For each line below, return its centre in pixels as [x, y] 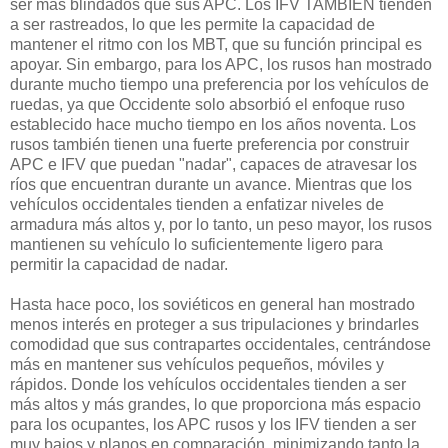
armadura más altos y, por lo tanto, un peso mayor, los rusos [221, 225]
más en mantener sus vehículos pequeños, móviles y [197, 365]
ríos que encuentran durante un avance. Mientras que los [211, 185]
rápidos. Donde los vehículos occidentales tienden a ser [208, 385]
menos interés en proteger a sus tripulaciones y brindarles [214, 325]
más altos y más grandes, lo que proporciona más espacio [215, 405]
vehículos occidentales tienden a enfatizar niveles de [197, 205]
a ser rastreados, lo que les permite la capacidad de [192, 25]
